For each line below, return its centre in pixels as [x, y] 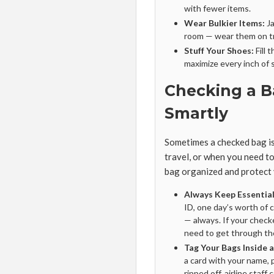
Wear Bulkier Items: [225, 23]
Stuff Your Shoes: [219, 50]
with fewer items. [218, 8]
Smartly [196, 113]
